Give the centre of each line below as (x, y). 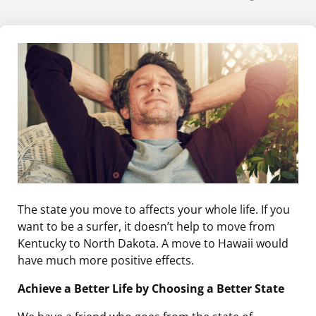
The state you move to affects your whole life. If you (154, 209)
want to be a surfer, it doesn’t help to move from (146, 226)
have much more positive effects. (106, 260)
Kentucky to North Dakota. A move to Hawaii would (153, 243)
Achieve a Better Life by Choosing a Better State (151, 288)
